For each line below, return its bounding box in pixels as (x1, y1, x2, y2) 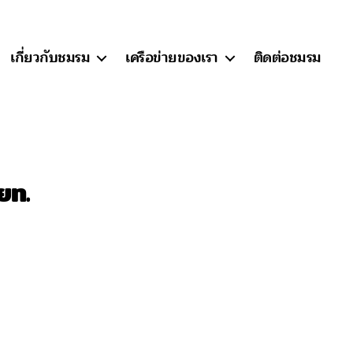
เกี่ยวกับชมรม (10, 45, 91, 69)
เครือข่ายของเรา (125, 45, 218, 69)
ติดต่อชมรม (253, 45, 321, 69)
